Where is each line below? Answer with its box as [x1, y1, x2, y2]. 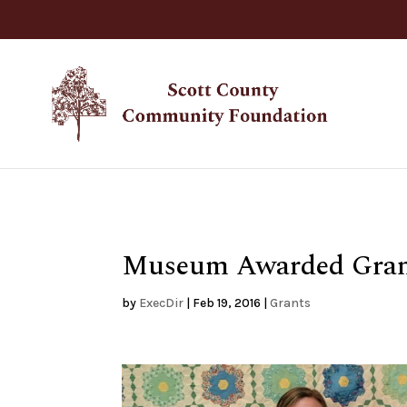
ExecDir [139, 295, 184, 311]
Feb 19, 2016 [193, 295, 262, 311]
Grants [270, 295, 312, 311]
